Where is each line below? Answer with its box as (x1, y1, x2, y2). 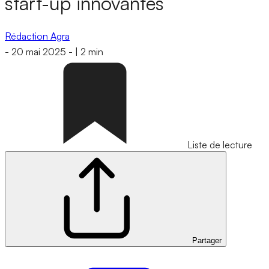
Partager (192, 236, 222, 246)
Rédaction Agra (5, 29, 70, 42)
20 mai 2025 (11, 46, 66, 58)
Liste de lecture (187, 139, 252, 151)
